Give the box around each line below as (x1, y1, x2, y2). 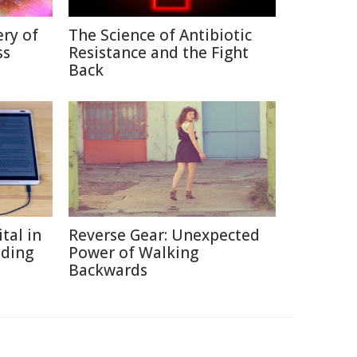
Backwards (69, 260, 147, 280)
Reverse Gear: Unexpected (69, 225, 260, 245)
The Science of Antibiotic (69, 25, 252, 45)
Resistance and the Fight (69, 42, 249, 63)
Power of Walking (69, 242, 198, 263)
